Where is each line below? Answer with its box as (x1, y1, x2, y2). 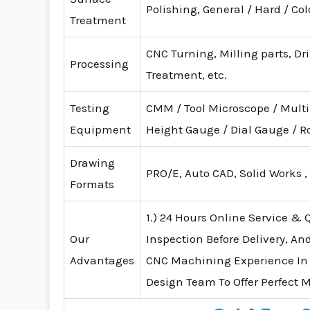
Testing (70, 101, 109, 116)
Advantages (70, 253, 134, 268)
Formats (70, 177, 114, 192)
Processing (70, 57, 129, 71)
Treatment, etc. (146, 68, 227, 82)
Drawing (70, 156, 115, 170)
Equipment (70, 122, 131, 137)
